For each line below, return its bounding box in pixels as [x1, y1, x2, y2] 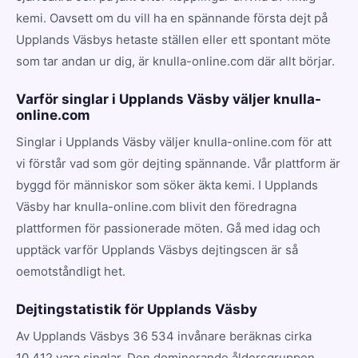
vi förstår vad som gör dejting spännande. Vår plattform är [16, 155, 340, 171]
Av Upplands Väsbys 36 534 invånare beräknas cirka [16, 328, 312, 344]
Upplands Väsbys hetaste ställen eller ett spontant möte [16, 31, 331, 47]
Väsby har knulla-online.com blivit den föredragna [16, 198, 296, 214]
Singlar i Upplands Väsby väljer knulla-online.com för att [16, 133, 332, 149]
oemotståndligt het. [16, 263, 125, 279]
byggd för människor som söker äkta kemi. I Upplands [16, 177, 318, 193]
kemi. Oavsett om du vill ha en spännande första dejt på [16, 10, 328, 26]
